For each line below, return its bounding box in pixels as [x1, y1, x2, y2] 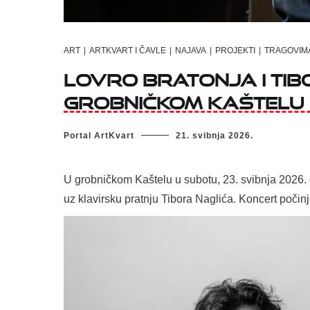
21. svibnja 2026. [176, 130, 253, 140]
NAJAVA [175, 46, 206, 56]
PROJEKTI [215, 46, 255, 56]
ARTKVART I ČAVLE [89, 46, 166, 56]
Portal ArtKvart [64, 130, 134, 140]
